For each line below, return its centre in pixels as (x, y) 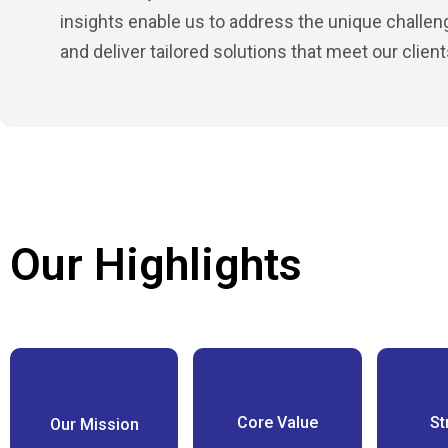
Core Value (277, 422)
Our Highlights (156, 264)
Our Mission (94, 424)
